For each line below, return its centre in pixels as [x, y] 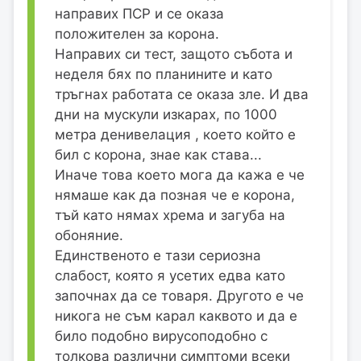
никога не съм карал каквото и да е [176, 315]
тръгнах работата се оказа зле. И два [182, 94]
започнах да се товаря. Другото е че [179, 295]
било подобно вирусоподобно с [161, 336]
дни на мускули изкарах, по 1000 [166, 114]
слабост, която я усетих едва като [170, 275]
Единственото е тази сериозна [158, 255]
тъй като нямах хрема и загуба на [170, 215]
